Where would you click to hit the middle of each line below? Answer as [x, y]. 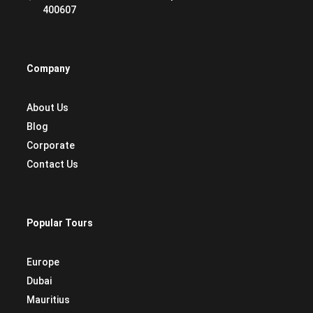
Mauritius [48, 300]
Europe [43, 262]
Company [48, 68]
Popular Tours [60, 223]
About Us [48, 108]
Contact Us [52, 164]
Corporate [51, 145]
